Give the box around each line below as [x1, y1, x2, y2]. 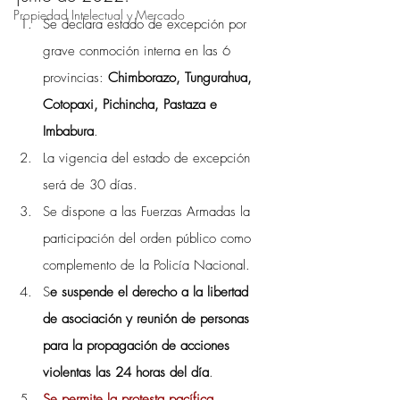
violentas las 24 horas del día [43, 363, 209, 381]
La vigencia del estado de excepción [43, 149, 254, 167]
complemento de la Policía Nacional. [43, 256, 250, 274]
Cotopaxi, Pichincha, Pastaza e [43, 96, 221, 113]
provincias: [43, 69, 108, 87]
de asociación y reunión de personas [43, 310, 254, 328]
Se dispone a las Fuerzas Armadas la [43, 203, 254, 221]
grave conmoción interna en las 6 [43, 42, 235, 60]
